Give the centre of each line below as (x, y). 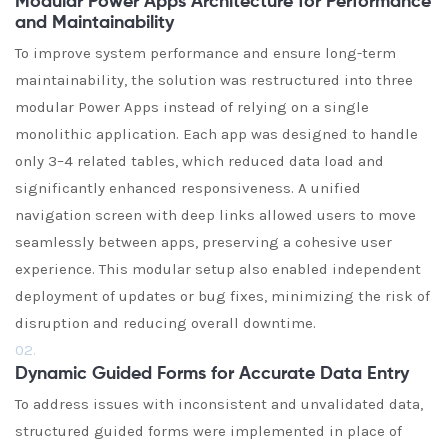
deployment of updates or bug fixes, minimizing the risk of (222, 296)
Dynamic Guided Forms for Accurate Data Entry (212, 374)
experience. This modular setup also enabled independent (218, 269)
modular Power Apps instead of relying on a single (192, 107)
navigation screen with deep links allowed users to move (215, 215)
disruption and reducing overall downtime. (165, 323)
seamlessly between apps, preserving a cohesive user (203, 242)
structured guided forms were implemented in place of (208, 431)
